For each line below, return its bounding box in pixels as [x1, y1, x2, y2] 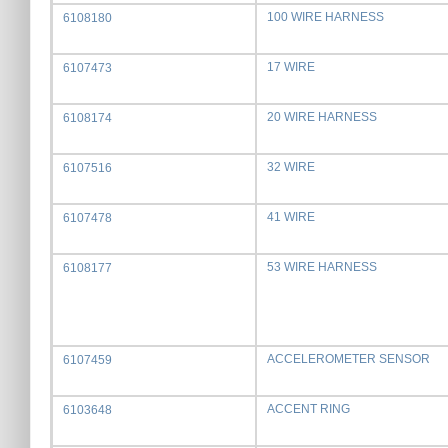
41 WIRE [267, 210, 315, 224]
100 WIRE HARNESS [267, 10, 384, 24]
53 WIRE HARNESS [267, 260, 377, 274]
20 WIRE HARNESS [267, 110, 377, 124]
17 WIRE [267, 60, 315, 74]
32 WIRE [267, 160, 315, 174]
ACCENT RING [267, 402, 350, 416]
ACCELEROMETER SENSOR [267, 352, 430, 366]
